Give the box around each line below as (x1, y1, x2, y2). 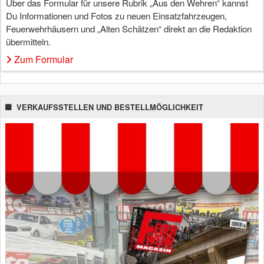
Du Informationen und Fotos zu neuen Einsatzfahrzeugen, (6, 9, 227, 22)
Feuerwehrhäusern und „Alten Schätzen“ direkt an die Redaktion (6, 22, 252, 35)
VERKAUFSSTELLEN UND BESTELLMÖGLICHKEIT (16, 102, 203, 113)
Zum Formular (14, 52, 73, 66)
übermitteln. (6, 35, 51, 48)
